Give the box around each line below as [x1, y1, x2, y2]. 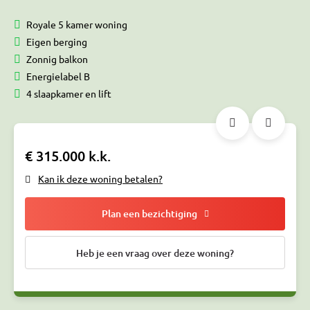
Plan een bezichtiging [101, 207, 197, 221]
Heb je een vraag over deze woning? [76, 246, 234, 259]
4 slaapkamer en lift [26, 87, 111, 100]
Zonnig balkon [26, 53, 88, 66]
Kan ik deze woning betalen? [38, 172, 163, 185]
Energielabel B [26, 70, 90, 83]
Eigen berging [26, 35, 87, 48]
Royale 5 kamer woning [26, 18, 127, 31]
